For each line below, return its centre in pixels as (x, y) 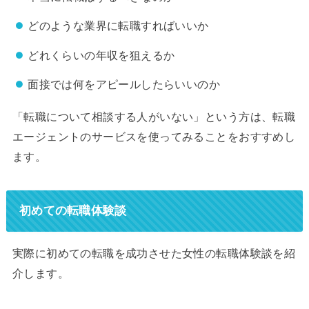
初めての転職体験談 (73, 211)
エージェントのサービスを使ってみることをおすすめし (154, 136)
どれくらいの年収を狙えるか (101, 55)
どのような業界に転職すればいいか (118, 26)
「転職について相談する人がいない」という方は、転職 (154, 116)
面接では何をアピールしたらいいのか (124, 84)
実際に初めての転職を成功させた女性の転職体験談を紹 (154, 253)
